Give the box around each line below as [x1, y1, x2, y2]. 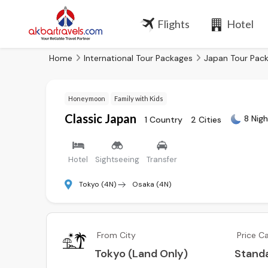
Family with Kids [114, 94, 163, 102]
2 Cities [191, 114, 221, 125]
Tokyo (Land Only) [95, 246, 188, 261]
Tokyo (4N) [77, 179, 118, 189]
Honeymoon [68, 94, 105, 102]
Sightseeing [95, 154, 139, 165]
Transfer [147, 154, 177, 165]
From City [97, 230, 136, 241]
